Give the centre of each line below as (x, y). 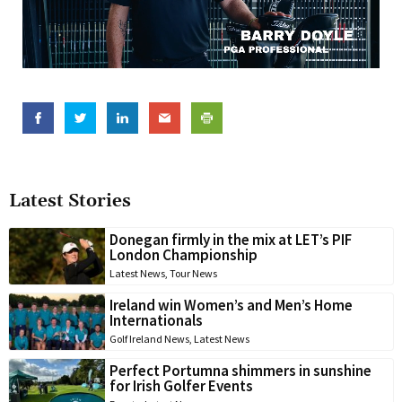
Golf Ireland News (149, 338)
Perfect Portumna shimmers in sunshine (240, 370)
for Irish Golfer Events (181, 385)
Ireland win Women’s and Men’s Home (231, 305)
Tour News (193, 273)
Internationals (156, 320)
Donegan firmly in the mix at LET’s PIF (231, 239)
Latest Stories (70, 201)
